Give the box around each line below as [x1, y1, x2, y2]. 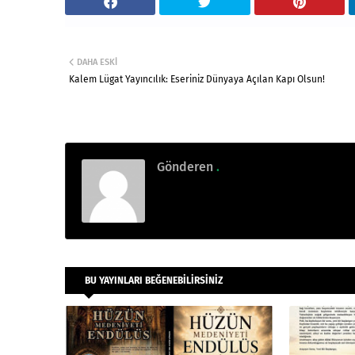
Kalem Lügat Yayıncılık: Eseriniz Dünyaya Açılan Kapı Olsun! [69, 73, 325, 85]
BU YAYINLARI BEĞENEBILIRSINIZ [85, 274, 223, 286]
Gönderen [157, 158, 213, 174]
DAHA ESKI [77, 56, 117, 67]
